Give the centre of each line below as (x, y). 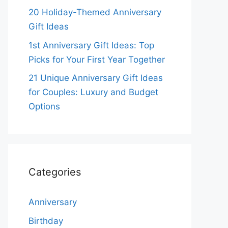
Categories (55, 172)
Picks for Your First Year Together (97, 59)
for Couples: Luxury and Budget (93, 92)
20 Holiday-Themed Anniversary (95, 12)
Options (44, 106)
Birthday (46, 221)
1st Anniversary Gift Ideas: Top (91, 45)
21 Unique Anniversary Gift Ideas (96, 78)
